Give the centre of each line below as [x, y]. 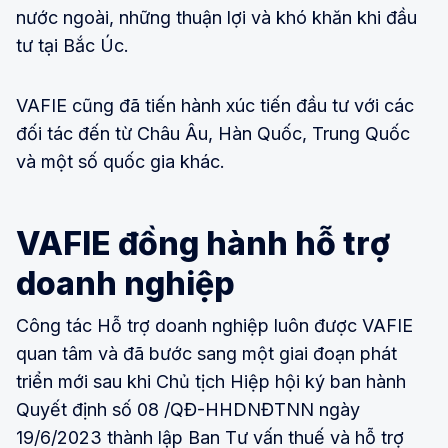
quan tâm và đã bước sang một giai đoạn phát [206, 353]
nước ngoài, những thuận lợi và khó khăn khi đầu [216, 17]
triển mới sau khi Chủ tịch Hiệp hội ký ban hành [211, 381]
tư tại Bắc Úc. [72, 45]
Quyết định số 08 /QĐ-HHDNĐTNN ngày [188, 409]
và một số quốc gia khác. [120, 161]
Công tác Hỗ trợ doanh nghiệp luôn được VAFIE [214, 325]
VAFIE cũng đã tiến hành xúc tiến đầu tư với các [215, 105]
